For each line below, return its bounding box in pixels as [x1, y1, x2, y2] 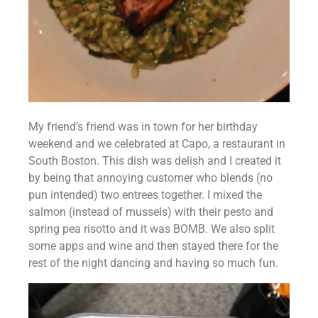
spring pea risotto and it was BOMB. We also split [28, 221, 275, 236]
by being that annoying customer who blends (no [28, 170, 273, 185]
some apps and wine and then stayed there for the [28, 238, 278, 253]
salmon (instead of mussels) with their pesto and [28, 204, 273, 219]
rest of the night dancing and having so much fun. [28, 256, 278, 270]
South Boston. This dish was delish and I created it [28, 153, 281, 168]
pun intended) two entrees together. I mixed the [28, 187, 262, 202]
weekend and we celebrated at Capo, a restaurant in [28, 136, 285, 150]
